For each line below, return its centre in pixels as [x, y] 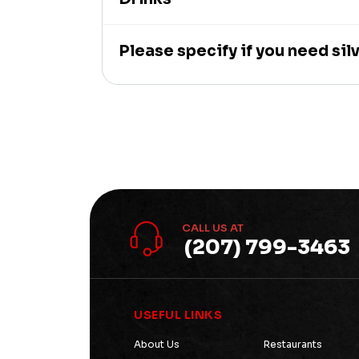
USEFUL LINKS [178, 315]
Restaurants [292, 345]
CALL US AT [213, 228]
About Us [157, 345]
